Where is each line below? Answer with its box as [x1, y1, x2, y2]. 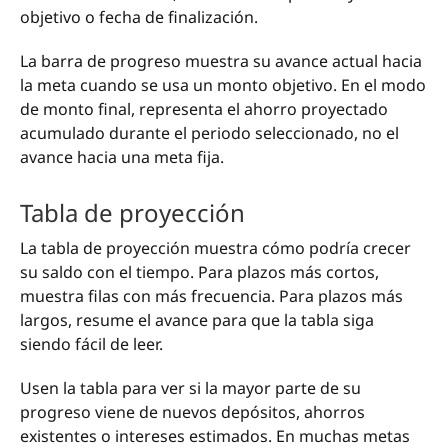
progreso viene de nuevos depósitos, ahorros [20, 401, 365, 424]
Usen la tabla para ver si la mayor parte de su [20, 377, 361, 400]
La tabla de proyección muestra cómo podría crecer [20, 237, 411, 260]
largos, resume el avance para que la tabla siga [20, 309, 374, 332]
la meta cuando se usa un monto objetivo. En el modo [20, 74, 426, 97]
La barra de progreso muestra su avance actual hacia [20, 50, 422, 73]
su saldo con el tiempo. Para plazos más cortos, [20, 261, 379, 284]
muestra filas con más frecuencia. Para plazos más [20, 285, 403, 308]
